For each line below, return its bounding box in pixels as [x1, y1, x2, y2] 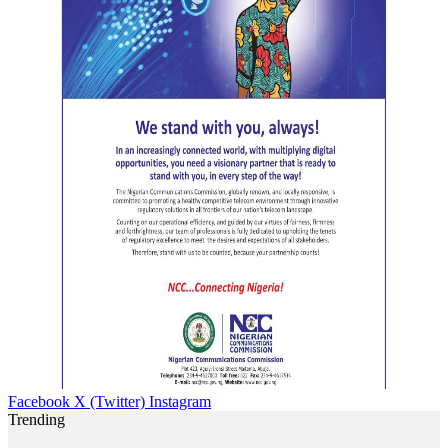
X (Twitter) [74, 393, 145, 411]
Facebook [8, 393, 70, 411]
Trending [8, 411, 65, 429]
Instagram [149, 393, 211, 411]
